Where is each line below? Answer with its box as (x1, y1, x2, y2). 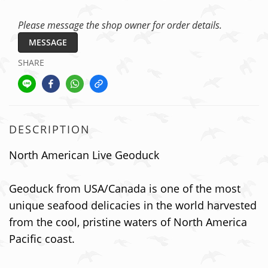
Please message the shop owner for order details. (18, 19, 222, 32)
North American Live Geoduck (9, 148, 159, 162)
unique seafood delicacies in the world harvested (9, 198, 257, 212)
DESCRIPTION (9, 122, 90, 136)
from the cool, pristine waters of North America (9, 215, 247, 229)
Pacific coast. (9, 232, 75, 246)
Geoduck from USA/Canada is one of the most (9, 181, 240, 196)
